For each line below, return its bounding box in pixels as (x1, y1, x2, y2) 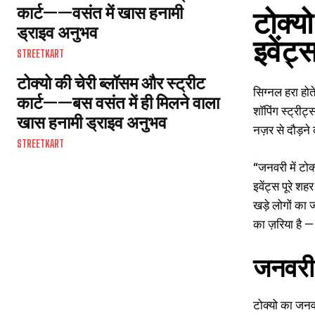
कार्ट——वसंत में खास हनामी (17, 2, 183, 22)
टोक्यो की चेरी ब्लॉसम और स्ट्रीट (17, 72, 205, 93)
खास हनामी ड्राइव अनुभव (17, 112, 167, 132)
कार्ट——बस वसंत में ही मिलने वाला (17, 92, 219, 112)
